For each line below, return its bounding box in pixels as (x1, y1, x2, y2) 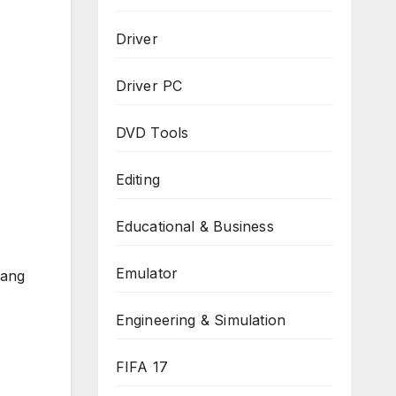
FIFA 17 (115, 358, 168, 377)
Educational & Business (115, 217, 274, 236)
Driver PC (115, 77, 183, 95)
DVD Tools (115, 124, 189, 142)
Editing (115, 171, 160, 189)
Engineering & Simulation (115, 311, 286, 330)
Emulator (115, 264, 179, 283)
